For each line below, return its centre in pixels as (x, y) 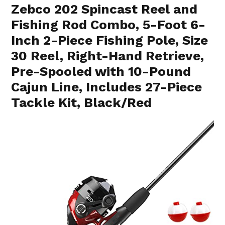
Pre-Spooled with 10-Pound (101, 72)
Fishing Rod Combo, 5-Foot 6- (108, 25)
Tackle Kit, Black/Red (82, 103)
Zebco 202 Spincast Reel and (104, 9)
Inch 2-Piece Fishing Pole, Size (110, 40)
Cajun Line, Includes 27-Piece (107, 87)
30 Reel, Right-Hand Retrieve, (108, 56)
